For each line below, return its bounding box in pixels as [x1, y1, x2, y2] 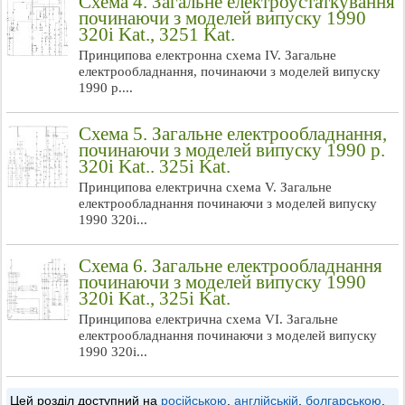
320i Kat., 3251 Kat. [79, 24, 235, 45]
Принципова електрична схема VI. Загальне [79, 312, 338, 326]
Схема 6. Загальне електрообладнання [79, 255, 382, 277]
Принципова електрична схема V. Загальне [79, 180, 332, 194]
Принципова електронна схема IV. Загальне [79, 48, 336, 62]
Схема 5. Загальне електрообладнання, [79, 123, 387, 145]
